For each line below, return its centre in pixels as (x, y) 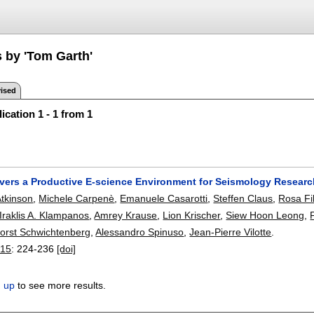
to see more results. (61, 286)
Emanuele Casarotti (164, 198)
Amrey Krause (126, 215)
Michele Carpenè (77, 198)
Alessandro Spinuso (140, 232)
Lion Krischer (192, 215)
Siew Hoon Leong (265, 215)
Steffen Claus (243, 198)
